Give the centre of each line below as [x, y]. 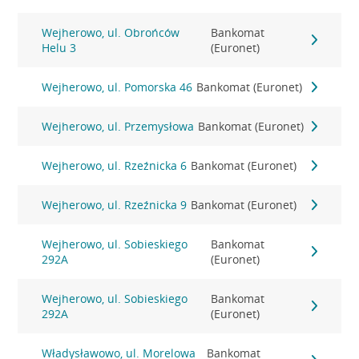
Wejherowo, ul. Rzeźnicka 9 [115, 205]
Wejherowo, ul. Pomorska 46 [117, 87]
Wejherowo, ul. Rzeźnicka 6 [115, 165]
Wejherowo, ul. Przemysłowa [118, 126]
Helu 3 [59, 48]
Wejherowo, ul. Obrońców [111, 32]
